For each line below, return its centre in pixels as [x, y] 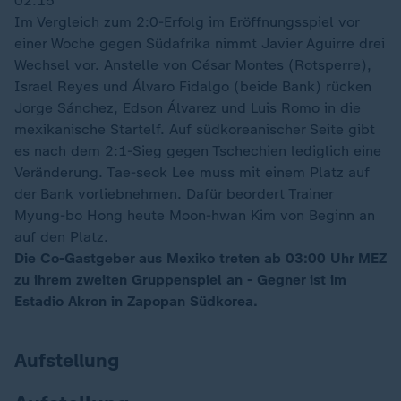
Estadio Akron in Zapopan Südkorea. [136, 301]
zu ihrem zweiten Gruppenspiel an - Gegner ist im [180, 280]
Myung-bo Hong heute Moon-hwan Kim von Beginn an [195, 215]
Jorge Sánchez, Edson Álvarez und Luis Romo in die [188, 108]
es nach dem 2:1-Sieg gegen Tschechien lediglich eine [198, 151]
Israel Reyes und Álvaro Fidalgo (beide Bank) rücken [193, 86]
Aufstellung [67, 360]
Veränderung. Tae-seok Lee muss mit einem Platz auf [192, 172]
